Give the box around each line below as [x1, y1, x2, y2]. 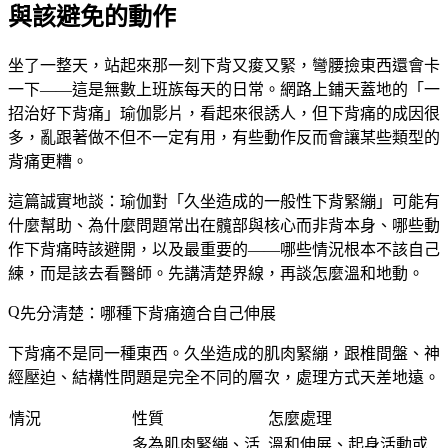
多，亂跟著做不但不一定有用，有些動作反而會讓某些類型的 [8, 128, 440, 146]
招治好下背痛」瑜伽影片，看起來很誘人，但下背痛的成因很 [8, 104, 440, 122]
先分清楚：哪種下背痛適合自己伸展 [20, 304, 276, 322]
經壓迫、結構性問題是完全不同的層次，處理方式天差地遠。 [8, 368, 440, 386]
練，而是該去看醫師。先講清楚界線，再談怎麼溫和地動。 [8, 264, 424, 282]
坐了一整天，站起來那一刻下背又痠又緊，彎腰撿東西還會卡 [8, 56, 440, 74]
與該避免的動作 [8, 3, 176, 30]
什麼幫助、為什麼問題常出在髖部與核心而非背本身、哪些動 [8, 216, 440, 234]
